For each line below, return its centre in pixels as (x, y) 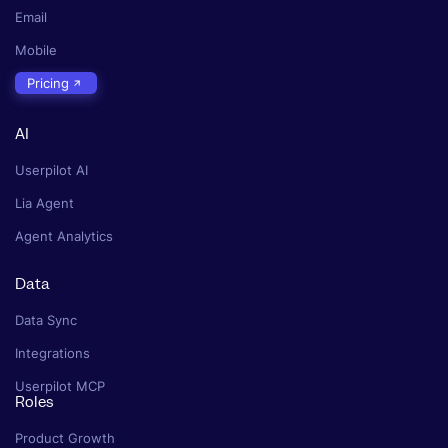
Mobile (36, 49)
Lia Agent (44, 203)
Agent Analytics (64, 236)
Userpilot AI (51, 170)
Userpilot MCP (60, 386)
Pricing (48, 82)
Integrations (52, 353)
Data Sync (46, 320)
